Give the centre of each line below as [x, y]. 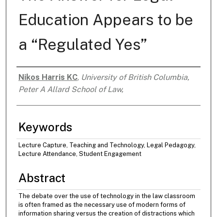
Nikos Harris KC [48, 77]
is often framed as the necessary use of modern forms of [102, 205]
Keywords [45, 127]
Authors [38, 83]
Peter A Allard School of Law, [71, 90]
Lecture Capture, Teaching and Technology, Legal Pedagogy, [107, 145]
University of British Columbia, [135, 77]
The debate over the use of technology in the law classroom [107, 196]
